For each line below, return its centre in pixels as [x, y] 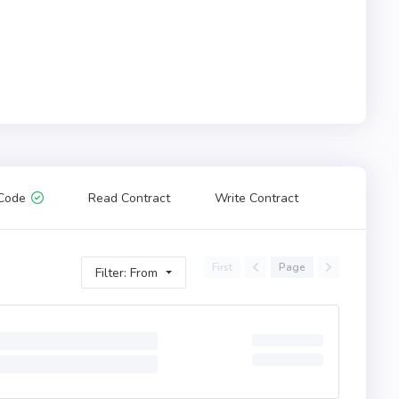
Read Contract [129, 198]
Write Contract [256, 198]
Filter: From [127, 273]
